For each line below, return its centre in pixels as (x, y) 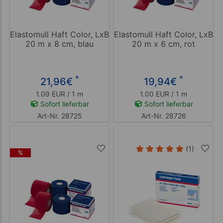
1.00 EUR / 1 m (164, 94)
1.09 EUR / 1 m (59, 94)
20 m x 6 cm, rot (164, 44)
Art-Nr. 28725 (59, 115)
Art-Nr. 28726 (164, 115)
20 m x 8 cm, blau (59, 44)
